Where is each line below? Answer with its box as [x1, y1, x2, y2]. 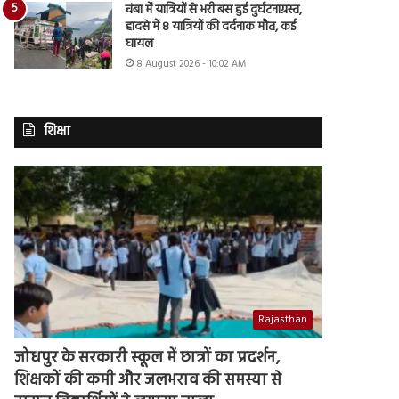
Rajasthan [258, 311, 307, 330]
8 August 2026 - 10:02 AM [136, 55, 247, 72]
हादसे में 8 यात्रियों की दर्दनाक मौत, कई [126, 16, 297, 37]
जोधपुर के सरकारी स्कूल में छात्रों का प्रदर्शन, [14, 346, 281, 372]
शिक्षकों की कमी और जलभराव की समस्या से [14, 368, 282, 395]
